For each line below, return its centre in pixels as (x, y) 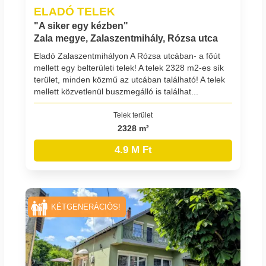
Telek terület (133, 115)
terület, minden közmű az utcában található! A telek (129, 80)
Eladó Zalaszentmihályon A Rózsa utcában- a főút (127, 56)
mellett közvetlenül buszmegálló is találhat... (116, 92)
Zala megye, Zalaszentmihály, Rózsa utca (126, 39)
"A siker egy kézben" (81, 26)
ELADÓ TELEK (75, 12)
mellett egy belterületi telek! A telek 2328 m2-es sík (129, 68)
